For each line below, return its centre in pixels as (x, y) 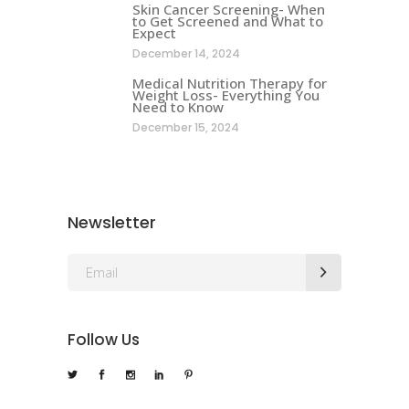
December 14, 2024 (186, 53)
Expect (154, 32)
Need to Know (178, 106)
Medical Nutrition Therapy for (230, 83)
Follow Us (104, 339)
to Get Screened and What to (228, 21)
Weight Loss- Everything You (226, 94)
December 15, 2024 (186, 127)
